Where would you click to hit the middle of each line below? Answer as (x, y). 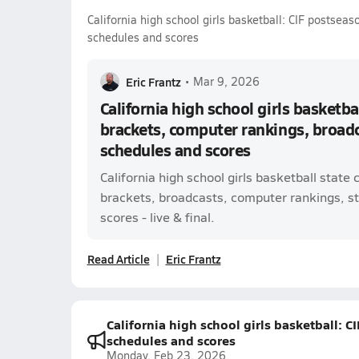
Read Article (118, 259)
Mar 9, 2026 (226, 81)
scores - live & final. (157, 217)
